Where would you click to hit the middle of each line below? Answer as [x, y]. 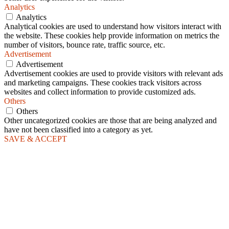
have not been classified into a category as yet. [78, 129]
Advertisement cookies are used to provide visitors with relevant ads [113, 73]
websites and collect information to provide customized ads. [100, 91]
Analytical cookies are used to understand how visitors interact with [113, 26]
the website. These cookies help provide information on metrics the [112, 35]
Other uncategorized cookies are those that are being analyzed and [110, 120]
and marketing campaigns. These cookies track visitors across [103, 82]
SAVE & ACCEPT [36, 139]
